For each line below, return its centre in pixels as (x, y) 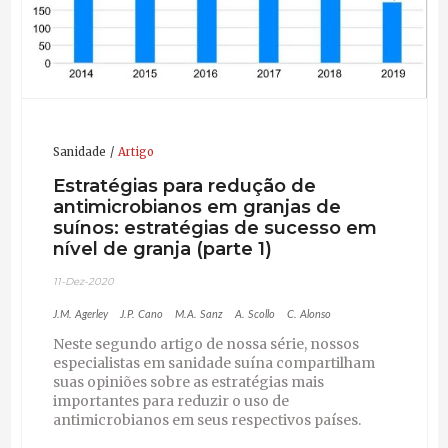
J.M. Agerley (80, 315)
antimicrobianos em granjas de (196, 206)
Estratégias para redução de (184, 185)
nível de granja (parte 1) (162, 248)
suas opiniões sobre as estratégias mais (188, 382)
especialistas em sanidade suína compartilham (213, 363)
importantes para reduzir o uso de (170, 401)
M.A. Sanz (198, 315)
